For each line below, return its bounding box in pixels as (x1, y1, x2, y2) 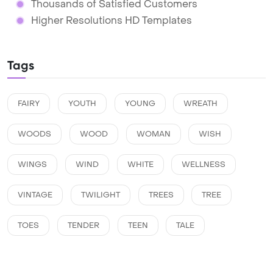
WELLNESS (182, 160, 226, 169)
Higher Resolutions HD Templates (30, 14, 192, 27)
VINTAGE (18, 190, 52, 200)
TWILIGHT (80, 190, 120, 200)
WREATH (183, 99, 218, 108)
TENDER (67, 221, 99, 230)
